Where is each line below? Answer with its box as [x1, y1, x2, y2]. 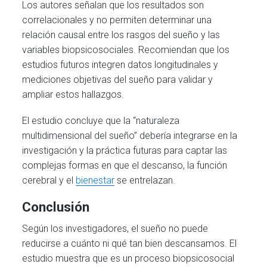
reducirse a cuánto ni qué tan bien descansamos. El [22, 238, 237, 250]
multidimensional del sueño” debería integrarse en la [22, 129, 238, 141]
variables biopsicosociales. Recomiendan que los [22, 44, 230, 55]
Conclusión [22, 198, 90, 215]
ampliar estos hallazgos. [22, 88, 125, 100]
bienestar [76, 174, 115, 186]
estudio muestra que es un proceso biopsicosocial [22, 253, 235, 265]
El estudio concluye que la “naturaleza [22, 114, 180, 126]
